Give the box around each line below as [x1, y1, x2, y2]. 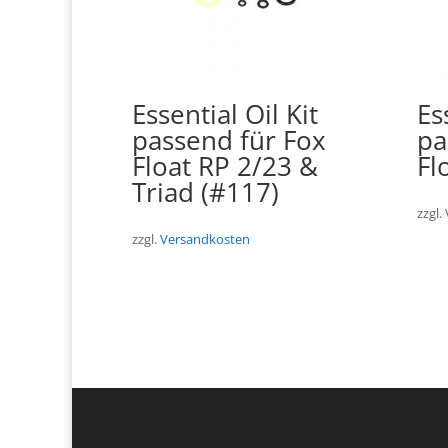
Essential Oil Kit [132, 95, 318, 132]
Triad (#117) [132, 173, 279, 210]
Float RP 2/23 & [132, 147, 318, 184]
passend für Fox [132, 121, 326, 158]
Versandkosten [160, 231, 250, 249]
